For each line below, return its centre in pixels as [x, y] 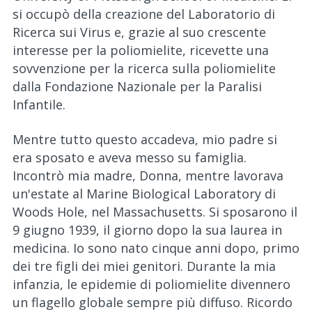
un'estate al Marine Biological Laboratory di [144, 194]
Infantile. [42, 104]
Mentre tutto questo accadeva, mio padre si [145, 139]
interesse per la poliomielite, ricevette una [141, 50]
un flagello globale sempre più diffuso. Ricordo [153, 302]
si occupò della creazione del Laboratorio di [144, 14]
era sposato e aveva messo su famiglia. [130, 157]
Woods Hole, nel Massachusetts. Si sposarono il [155, 212]
